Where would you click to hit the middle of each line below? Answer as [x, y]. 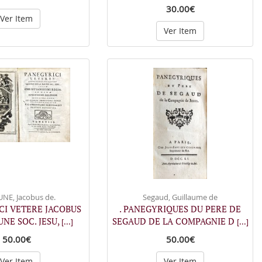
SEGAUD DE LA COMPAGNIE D [174, 221]
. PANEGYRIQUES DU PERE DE [180, 209]
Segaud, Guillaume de [180, 197]
